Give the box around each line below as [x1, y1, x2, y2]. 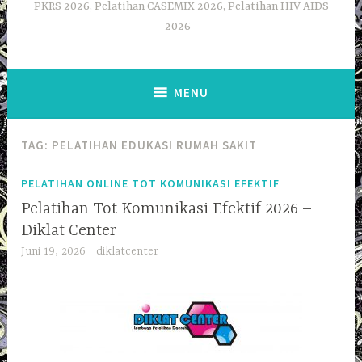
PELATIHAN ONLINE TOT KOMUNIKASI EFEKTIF [21, 175, 280, 191]
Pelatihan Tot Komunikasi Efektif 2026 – [21, 200, 313, 219]
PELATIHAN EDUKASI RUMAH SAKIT [52, 137, 258, 154]
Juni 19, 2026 [21, 245, 86, 259]
